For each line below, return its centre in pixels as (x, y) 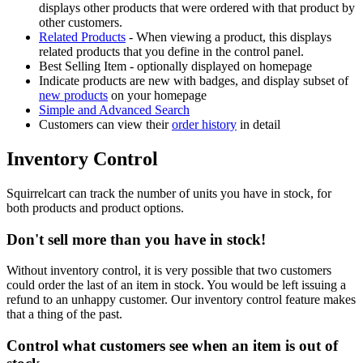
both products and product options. (95, 207)
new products (73, 95)
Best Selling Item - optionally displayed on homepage (175, 66)
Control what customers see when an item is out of (172, 345)
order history (204, 124)
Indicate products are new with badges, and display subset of (194, 81)
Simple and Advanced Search (114, 110)
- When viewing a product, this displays (228, 37)
